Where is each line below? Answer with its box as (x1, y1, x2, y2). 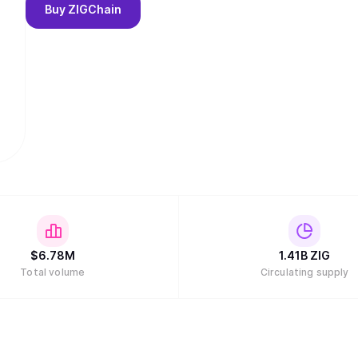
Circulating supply (260, 266, 349, 278)
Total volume (20, 266, 86, 278)
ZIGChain (68, 2, 121, 16)
